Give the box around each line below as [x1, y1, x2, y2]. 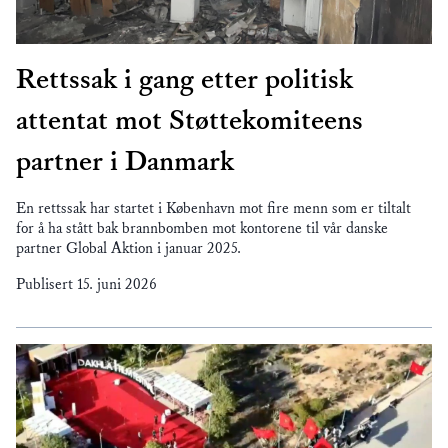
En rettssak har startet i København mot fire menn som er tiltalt [16, 199, 411, 219]
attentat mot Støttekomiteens [16, 103, 363, 140]
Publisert [16, 275, 77, 295]
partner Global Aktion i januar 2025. [16, 239, 241, 259]
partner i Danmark [16, 144, 234, 181]
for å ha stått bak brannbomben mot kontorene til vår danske [16, 219, 388, 239]
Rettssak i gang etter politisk [16, 62, 353, 99]
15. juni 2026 [77, 275, 157, 295]
